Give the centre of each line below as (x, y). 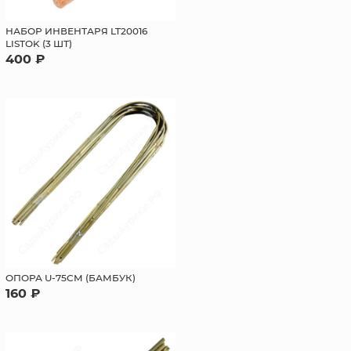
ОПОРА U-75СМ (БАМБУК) (71, 277)
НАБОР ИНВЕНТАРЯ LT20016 (77, 31)
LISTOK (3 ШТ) (39, 43)
